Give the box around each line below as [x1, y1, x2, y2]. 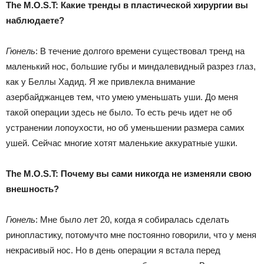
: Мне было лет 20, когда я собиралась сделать [35, 214, 229, 225]
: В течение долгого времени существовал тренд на [35, 45, 245, 56]
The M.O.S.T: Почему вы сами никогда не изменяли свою [6, 168, 252, 179]
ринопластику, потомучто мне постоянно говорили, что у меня [6, 229, 256, 240]
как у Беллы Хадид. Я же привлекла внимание [6, 76, 195, 87]
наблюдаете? [6, 15, 64, 25]
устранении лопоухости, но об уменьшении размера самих [6, 122, 245, 133]
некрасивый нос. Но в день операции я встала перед [6, 245, 220, 255]
